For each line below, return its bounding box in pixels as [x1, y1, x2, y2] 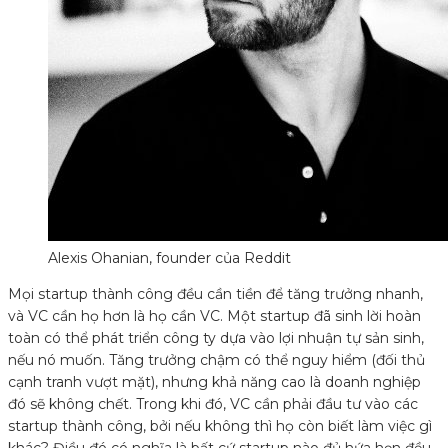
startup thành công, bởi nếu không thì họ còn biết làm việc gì [8, 417, 432, 436]
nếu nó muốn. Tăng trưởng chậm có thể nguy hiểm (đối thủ [8, 351, 425, 370]
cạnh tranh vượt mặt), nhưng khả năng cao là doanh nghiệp [8, 373, 421, 392]
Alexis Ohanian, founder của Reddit [48, 249, 291, 268]
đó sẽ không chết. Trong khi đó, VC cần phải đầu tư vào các [8, 395, 418, 414]
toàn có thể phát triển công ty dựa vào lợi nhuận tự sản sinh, [8, 329, 424, 348]
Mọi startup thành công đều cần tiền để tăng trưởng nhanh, [8, 285, 423, 304]
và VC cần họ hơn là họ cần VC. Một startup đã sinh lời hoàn [8, 307, 421, 326]
